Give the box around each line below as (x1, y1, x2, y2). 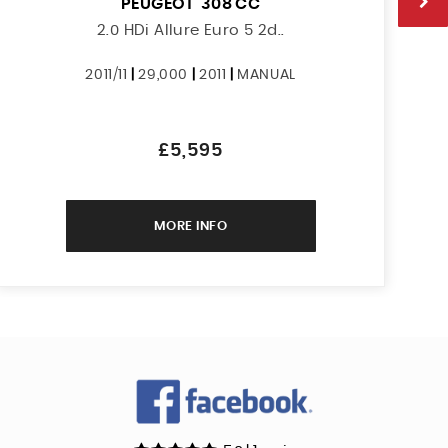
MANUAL (237, 67, 296, 82)
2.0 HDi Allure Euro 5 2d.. (96, 22, 285, 38)
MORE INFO (153, 219, 228, 233)
